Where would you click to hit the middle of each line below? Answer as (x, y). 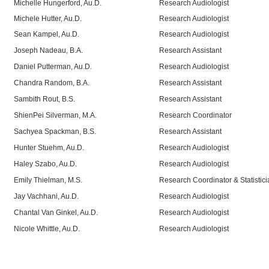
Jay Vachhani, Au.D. (46, 196)
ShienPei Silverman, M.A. (55, 115)
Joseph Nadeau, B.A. (48, 50)
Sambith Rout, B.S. (44, 99)
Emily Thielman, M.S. (48, 180)
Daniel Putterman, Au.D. (53, 66)
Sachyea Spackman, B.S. (55, 131)
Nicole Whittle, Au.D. (47, 228)
